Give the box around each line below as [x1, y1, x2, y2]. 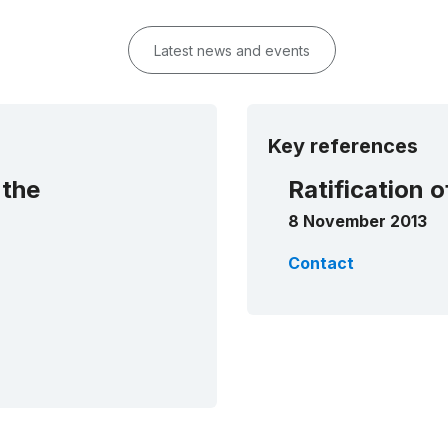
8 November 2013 [287, 211, 427, 232]
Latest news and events [153, 42, 310, 60]
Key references [267, 134, 418, 159]
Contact [287, 253, 354, 274]
